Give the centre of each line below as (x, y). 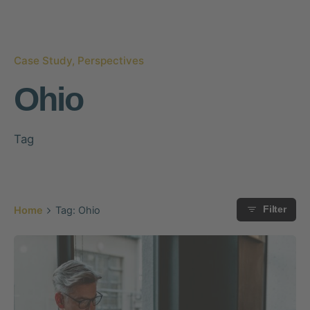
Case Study (43, 61)
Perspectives (111, 61)
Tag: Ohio (77, 210)
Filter (274, 210)
